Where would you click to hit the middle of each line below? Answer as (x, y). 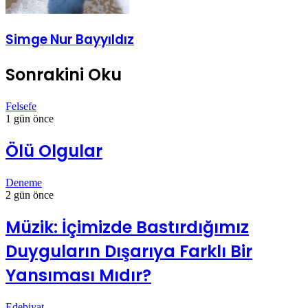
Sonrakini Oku (64, 75)
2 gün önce (30, 195)
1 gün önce (30, 119)
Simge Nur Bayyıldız (70, 39)
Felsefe (21, 107)
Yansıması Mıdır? (78, 276)
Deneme (24, 183)
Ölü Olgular (54, 151)
